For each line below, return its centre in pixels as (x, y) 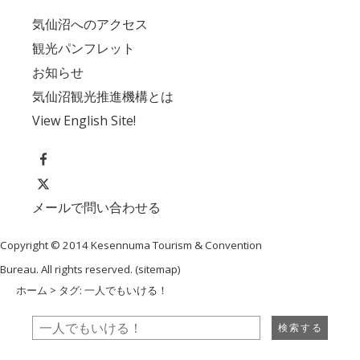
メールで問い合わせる (96, 207)
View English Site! (84, 121)
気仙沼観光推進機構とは (103, 97)
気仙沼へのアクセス (90, 25)
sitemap (158, 269)
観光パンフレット (84, 49)
